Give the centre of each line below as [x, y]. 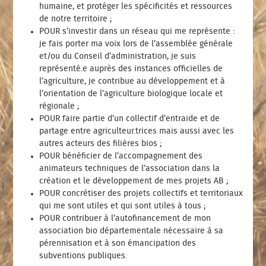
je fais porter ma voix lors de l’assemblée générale [136, 44]
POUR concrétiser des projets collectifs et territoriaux [141, 193]
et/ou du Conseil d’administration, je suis [118, 56]
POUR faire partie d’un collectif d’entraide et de [130, 118]
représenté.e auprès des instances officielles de [131, 69]
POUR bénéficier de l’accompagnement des [121, 156]
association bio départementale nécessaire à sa [132, 231]
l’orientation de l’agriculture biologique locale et [131, 94]
